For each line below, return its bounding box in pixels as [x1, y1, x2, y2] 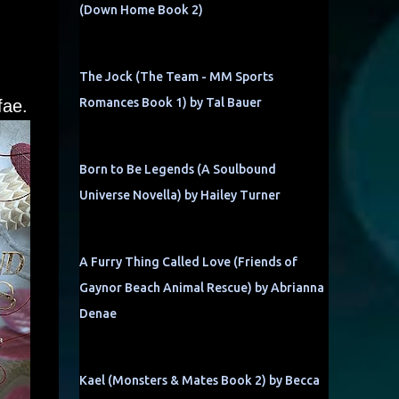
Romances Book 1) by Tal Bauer [78, 95, 262, 110]
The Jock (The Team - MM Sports [78, 69, 273, 84]
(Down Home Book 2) [78, 3, 203, 17]
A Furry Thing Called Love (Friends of [78, 255, 297, 269]
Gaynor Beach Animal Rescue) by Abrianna [78, 281, 324, 295]
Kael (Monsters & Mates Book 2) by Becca [78, 373, 320, 387]
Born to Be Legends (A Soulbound [78, 162, 276, 176]
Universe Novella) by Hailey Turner [78, 188, 281, 202]
